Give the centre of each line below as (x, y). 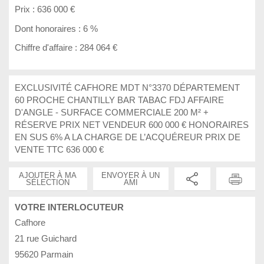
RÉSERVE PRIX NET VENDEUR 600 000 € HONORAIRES (132, 125)
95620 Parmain (44, 255)
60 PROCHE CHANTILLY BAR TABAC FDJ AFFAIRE (119, 100)
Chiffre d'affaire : (47, 48)
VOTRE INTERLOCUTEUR (69, 207)
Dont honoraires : (49, 28)
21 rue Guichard (46, 239)
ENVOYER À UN (131, 176)
